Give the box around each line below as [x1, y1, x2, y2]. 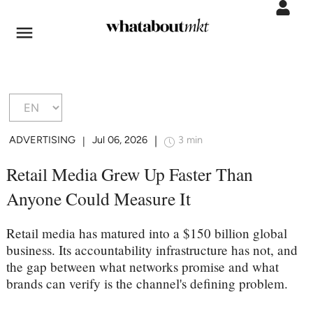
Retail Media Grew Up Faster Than [6, 161, 253, 186]
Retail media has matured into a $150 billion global [6, 224, 287, 242]
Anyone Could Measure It [6, 186, 191, 210]
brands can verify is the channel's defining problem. [6, 274, 288, 292]
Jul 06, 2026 [92, 133, 148, 147]
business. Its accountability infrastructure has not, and [6, 240, 298, 259]
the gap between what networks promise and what [6, 257, 279, 275]
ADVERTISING [9, 133, 76, 147]
